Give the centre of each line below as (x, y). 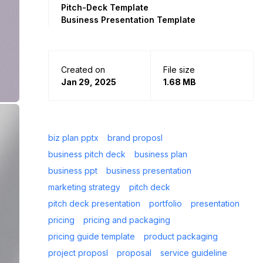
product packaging (181, 236)
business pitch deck (87, 154)
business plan (161, 154)
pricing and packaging (127, 220)
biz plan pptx (73, 138)
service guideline (194, 253)
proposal (134, 253)
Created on (83, 70)
